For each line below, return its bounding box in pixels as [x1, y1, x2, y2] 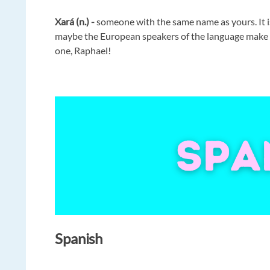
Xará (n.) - [55, 16, 97, 28]
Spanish [55, 230, 102, 248]
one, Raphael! [55, 45, 111, 57]
